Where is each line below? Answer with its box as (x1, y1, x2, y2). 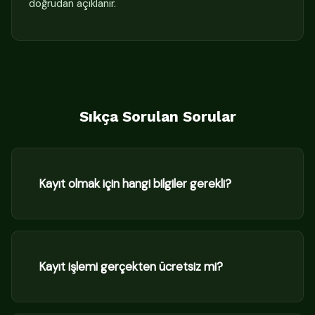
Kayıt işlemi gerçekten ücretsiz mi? (39, 258, 223, 274)
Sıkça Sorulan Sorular (79, 108, 236, 125)
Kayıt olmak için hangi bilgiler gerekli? (39, 175, 231, 191)
